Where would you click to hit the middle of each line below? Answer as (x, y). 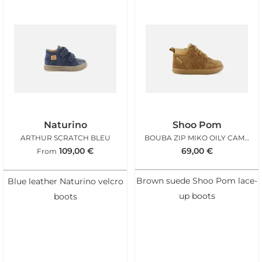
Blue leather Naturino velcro (65, 182)
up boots (197, 196)
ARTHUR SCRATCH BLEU (65, 137)
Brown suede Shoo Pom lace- (197, 181)
